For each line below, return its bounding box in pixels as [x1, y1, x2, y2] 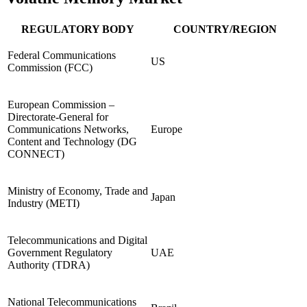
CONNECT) [8, 147, 64, 160]
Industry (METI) [8, 197, 79, 209]
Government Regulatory [8, 246, 112, 258]
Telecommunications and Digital [8, 234, 147, 246]
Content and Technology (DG [8, 135, 137, 147]
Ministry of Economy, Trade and [8, 184, 148, 197]
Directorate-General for [8, 110, 108, 123]
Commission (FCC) [8, 61, 93, 73]
